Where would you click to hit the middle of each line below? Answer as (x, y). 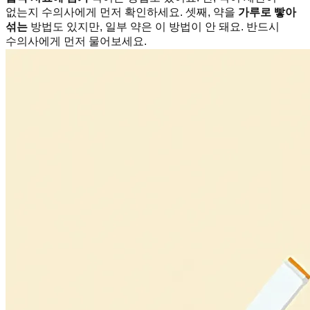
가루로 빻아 (267, 12)
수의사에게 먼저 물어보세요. (76, 42)
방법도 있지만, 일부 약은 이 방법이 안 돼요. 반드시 (154, 27)
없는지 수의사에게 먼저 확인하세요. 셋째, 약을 (122, 12)
